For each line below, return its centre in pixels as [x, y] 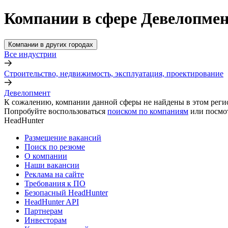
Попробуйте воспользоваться [55, 111]
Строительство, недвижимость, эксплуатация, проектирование [114, 73]
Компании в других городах [51, 44]
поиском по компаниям [148, 111]
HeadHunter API [52, 202]
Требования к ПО [55, 183]
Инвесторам [46, 220]
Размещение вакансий [63, 137]
